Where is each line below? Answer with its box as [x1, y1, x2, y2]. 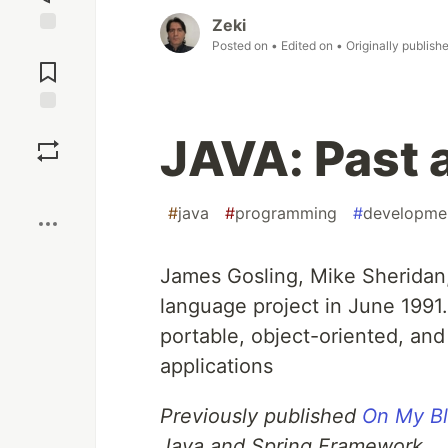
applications [160, 354, 273, 379]
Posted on [212, 38, 271, 54]
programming [235, 203, 337, 224]
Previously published [160, 404, 362, 429]
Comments [13, 55, 83, 73]
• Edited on [271, 38, 336, 54]
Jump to [21, 38, 75, 56]
